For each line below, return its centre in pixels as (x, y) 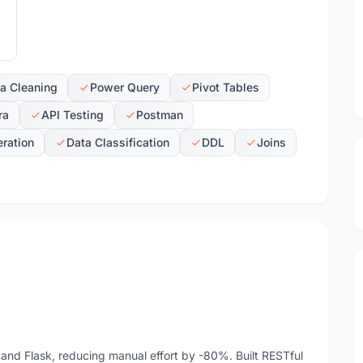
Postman (160, 115)
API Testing (73, 115)
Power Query (125, 87)
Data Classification (118, 142)
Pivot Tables (226, 87)
